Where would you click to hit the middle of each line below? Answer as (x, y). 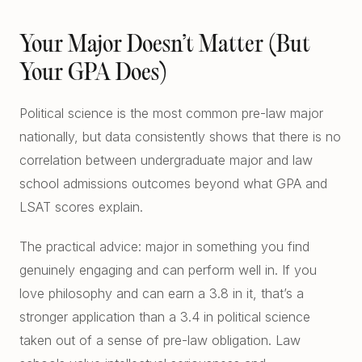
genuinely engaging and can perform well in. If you (168, 270)
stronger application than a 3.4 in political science (165, 317)
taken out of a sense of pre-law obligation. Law (160, 340)
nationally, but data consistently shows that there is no (180, 137)
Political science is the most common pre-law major (171, 113)
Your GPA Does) (93, 74)
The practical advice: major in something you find (164, 246)
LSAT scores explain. (81, 207)
